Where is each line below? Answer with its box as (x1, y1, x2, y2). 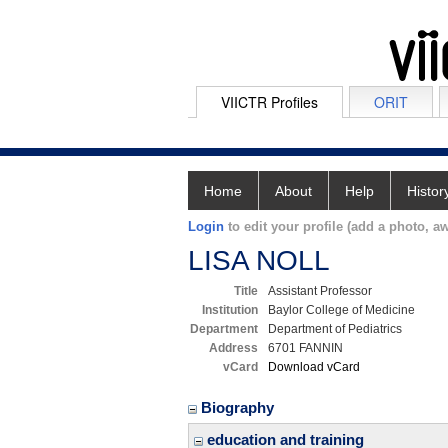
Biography (201, 399, 278, 416)
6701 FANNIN (268, 341, 343, 355)
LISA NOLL (188, 245, 330, 276)
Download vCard (268, 360, 360, 374)
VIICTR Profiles (221, 92, 318, 112)
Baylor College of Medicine (268, 303, 415, 317)
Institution (202, 303, 258, 317)
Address (209, 341, 258, 355)
